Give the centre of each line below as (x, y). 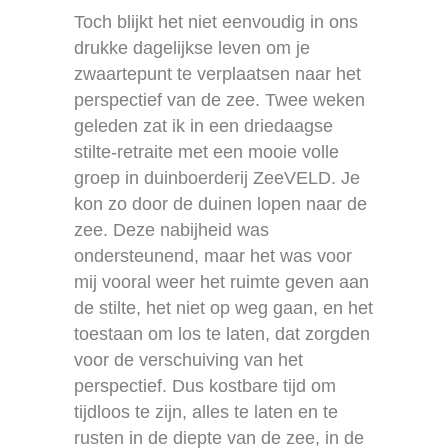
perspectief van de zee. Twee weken (219, 99)
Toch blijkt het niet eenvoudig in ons (216, 21)
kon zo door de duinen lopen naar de (220, 203)
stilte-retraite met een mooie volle (206, 151)
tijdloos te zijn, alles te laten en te (206, 411)
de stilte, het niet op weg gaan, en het (223, 307)
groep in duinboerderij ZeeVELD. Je (217, 177)
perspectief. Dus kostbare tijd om (205, 385)
